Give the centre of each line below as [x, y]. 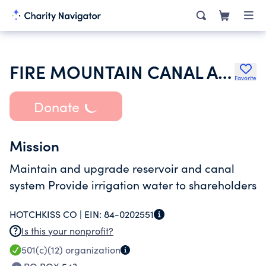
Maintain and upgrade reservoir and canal [122, 168]
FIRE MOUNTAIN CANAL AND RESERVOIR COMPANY [225, 71]
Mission [34, 145]
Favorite [246, 78]
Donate [56, 106]
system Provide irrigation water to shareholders [133, 185]
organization [92, 250]
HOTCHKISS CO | [47, 214]
